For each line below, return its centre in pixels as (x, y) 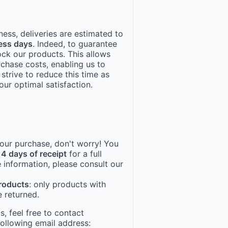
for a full (84, 154)
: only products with (67, 184)
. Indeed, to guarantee (75, 44)
